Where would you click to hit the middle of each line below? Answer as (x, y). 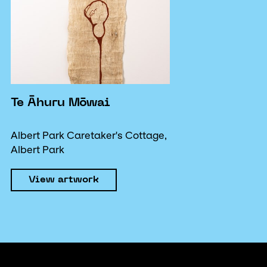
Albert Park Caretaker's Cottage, (89, 136)
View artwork (64, 180)
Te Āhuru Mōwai (60, 103)
